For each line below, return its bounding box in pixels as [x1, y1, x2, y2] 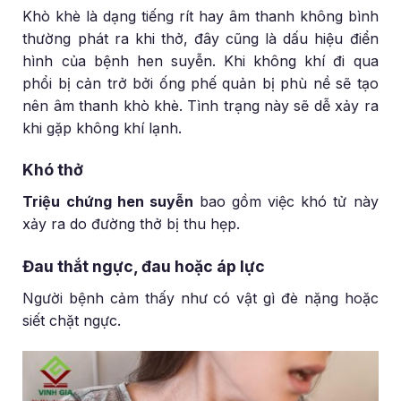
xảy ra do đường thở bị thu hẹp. [22, 215, 241, 234]
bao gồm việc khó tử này [192, 192, 379, 211]
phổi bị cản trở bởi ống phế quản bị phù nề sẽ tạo [22, 73, 379, 92]
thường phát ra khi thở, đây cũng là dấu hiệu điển [22, 29, 379, 47]
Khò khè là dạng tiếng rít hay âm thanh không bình [22, 6, 379, 25]
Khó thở [22, 160, 84, 180]
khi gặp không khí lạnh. [22, 118, 183, 137]
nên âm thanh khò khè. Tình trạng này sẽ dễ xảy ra [22, 96, 379, 115]
